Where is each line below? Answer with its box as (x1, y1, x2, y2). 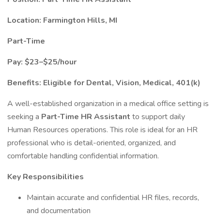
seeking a (7, 111, 41, 122)
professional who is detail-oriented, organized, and (7, 138, 176, 148)
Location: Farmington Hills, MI (7, 15, 117, 26)
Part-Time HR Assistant (41, 111, 132, 122)
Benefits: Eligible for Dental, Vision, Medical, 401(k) (7, 77, 201, 88)
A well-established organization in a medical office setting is (7, 98, 209, 109)
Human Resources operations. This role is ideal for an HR (7, 124, 198, 135)
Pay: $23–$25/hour (7, 57, 77, 67)
